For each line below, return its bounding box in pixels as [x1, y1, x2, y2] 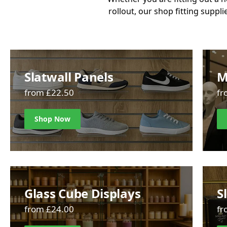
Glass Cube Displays [24, 184, 141, 202]
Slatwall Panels [24, 68, 113, 85]
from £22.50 [24, 86, 74, 98]
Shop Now [34, 114, 70, 124]
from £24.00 [24, 203, 74, 215]
